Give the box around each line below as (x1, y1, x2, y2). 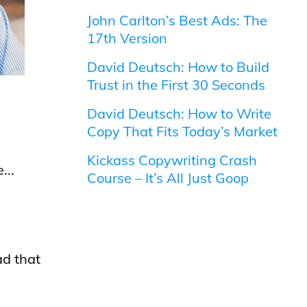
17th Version (87, 29, 168, 47)
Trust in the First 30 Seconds (87, 76, 266, 93)
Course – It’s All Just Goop (87, 169, 249, 186)
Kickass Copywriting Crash (87, 151, 258, 169)
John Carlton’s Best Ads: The (87, 12, 268, 29)
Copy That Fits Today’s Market (87, 123, 278, 140)
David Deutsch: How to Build (87, 58, 270, 75)
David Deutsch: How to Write (87, 105, 272, 122)
